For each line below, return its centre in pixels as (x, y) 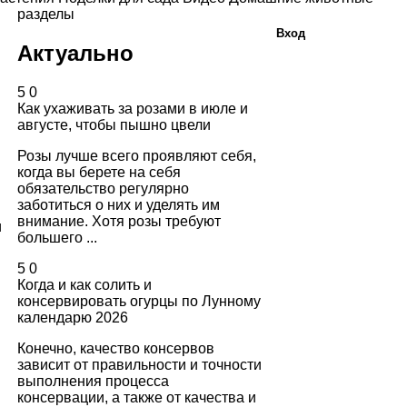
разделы (46, 14)
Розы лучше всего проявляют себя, (137, 155)
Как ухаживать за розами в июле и (133, 108)
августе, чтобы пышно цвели (114, 124)
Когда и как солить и (84, 284)
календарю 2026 (73, 317)
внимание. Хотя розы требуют (119, 221)
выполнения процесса (93, 381)
